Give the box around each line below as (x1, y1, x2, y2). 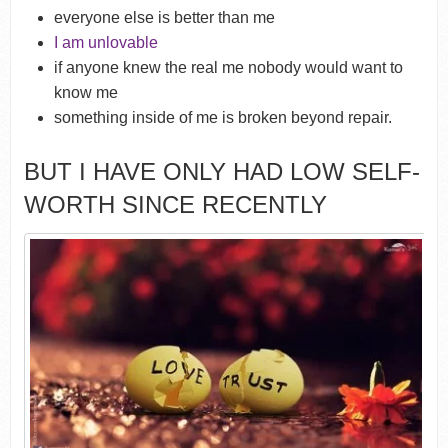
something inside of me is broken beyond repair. (54, 108, 393, 126)
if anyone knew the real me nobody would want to (54, 58, 404, 76)
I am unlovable (54, 33, 159, 51)
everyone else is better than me (54, 8, 276, 26)
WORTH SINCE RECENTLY (23, 190, 327, 218)
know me (54, 83, 119, 101)
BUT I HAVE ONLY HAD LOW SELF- (23, 157, 420, 185)
